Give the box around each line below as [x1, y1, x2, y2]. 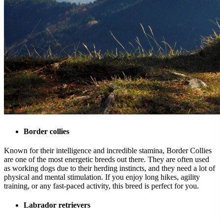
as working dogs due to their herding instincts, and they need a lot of [4, 164, 215, 172]
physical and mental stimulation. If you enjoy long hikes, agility [4, 172, 200, 181]
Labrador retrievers [24, 201, 90, 210]
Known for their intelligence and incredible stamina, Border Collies [4, 146, 212, 155]
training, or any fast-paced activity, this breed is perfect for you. [4, 181, 199, 190]
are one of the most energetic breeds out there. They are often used [4, 155, 209, 164]
